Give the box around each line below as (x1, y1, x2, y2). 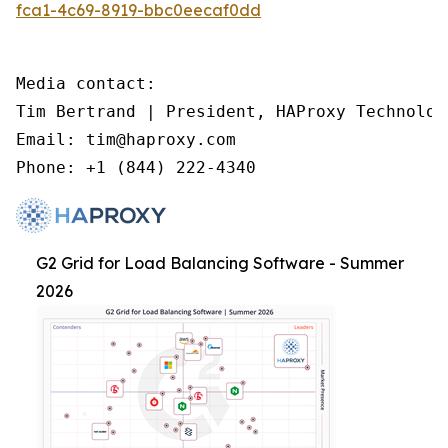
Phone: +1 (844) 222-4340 (16, 158, 256, 178)
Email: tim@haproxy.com (16, 130, 236, 150)
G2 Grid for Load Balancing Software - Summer (36, 253, 404, 274)
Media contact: (16, 74, 156, 94)
